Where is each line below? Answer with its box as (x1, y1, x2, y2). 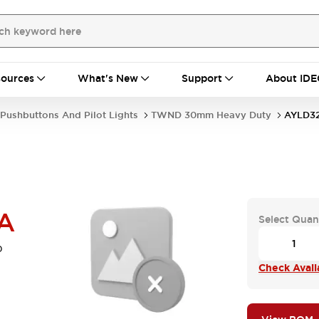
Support (182, 72, 222, 85)
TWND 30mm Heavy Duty (151, 109, 271, 121)
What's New (78, 72, 138, 85)
